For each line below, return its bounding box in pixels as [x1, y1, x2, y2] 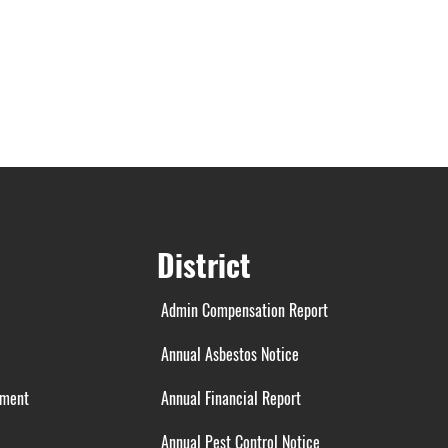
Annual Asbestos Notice [157, 342, 300, 366]
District [157, 242, 252, 287]
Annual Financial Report [157, 386, 302, 410]
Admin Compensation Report [157, 298, 329, 322]
